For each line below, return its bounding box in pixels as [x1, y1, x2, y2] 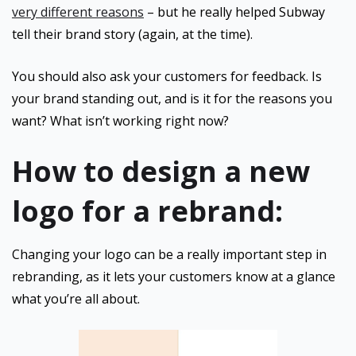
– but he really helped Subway [144, 3, 325, 21]
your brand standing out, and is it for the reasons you [12, 90, 332, 107]
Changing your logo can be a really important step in [12, 246, 327, 263]
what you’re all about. [12, 290, 140, 308]
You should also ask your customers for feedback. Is [12, 68, 322, 85]
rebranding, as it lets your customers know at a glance [12, 268, 335, 285]
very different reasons [12, 3, 144, 21]
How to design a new [12, 152, 310, 191]
